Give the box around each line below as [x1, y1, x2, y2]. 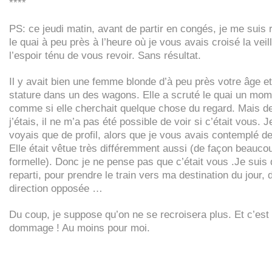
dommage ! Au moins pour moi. [9, 222, 150, 234]
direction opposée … [9, 182, 103, 194]
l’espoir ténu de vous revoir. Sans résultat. [9, 49, 201, 61]
